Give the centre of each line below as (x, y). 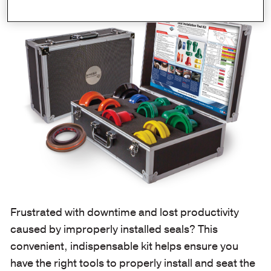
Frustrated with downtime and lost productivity (124, 212)
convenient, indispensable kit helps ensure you (124, 246)
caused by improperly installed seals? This (114, 229)
